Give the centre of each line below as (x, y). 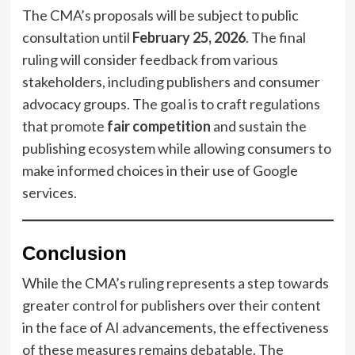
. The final (275, 37)
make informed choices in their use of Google (160, 170)
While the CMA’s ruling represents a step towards (175, 282)
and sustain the (258, 126)
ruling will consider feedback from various (150, 59)
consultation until (77, 37)
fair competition (158, 126)
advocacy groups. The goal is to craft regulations (171, 103)
